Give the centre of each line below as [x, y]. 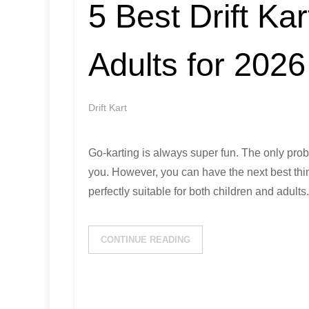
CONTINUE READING [146, 240]
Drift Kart [108, 108]
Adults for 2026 [197, 64]
